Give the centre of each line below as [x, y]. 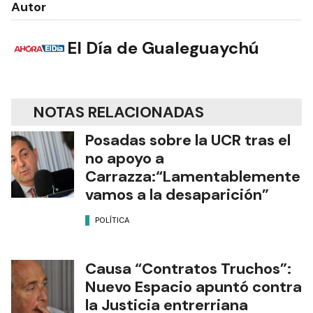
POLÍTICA [112, 220]
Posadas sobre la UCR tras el [188, 140]
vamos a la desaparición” [177, 194]
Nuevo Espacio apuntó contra [194, 286]
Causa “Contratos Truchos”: [188, 268]
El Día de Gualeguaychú [163, 48]
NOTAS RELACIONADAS [119, 112]
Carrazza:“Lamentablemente [193, 176]
